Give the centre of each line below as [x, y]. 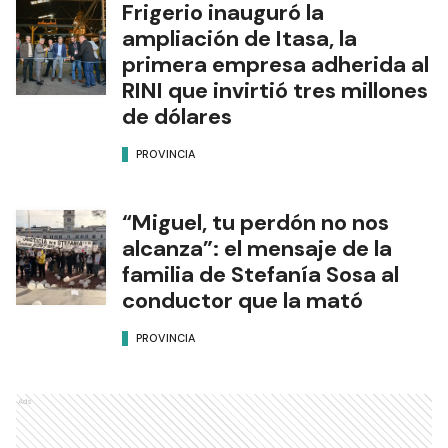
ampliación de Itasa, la [239, 39]
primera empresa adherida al [275, 65]
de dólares [177, 117]
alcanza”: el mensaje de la [257, 249]
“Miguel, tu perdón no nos [255, 223]
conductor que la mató [242, 301]
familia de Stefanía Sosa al [260, 275]
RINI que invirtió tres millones [275, 91]
